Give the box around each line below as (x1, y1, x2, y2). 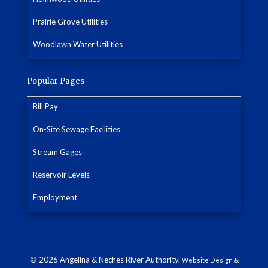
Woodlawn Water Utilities (33, 39, 123, 50)
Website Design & (181, 256, 239, 264)
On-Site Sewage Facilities (33, 124, 120, 135)
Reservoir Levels (33, 170, 90, 180)
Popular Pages (27, 76, 84, 87)
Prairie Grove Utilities (33, 17, 108, 27)
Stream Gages (33, 147, 82, 157)
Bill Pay (33, 102, 58, 112)
